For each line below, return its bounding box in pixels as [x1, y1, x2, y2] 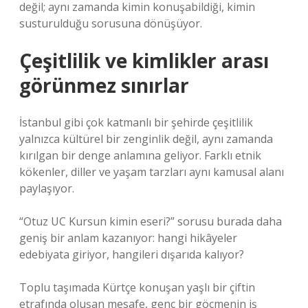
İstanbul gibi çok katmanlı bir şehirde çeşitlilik [19, 115, 253, 130]
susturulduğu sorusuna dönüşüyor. [19, 16, 202, 31]
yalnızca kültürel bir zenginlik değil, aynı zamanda [19, 131, 273, 146]
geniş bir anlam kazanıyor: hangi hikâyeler [19, 230, 237, 245]
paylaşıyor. [19, 181, 74, 196]
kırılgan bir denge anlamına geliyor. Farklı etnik [19, 148, 261, 163]
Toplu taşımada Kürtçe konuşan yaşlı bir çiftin [19, 280, 255, 295]
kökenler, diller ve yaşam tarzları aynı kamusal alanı [19, 164, 284, 179]
